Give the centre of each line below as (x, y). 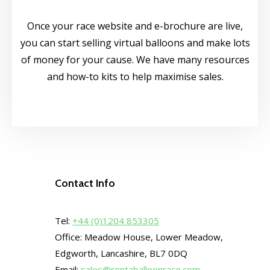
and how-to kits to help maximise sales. (135, 77)
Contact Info (85, 184)
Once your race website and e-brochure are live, (135, 26)
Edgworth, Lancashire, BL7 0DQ (121, 253)
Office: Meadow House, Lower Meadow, (139, 237)
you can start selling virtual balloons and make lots (135, 43)
